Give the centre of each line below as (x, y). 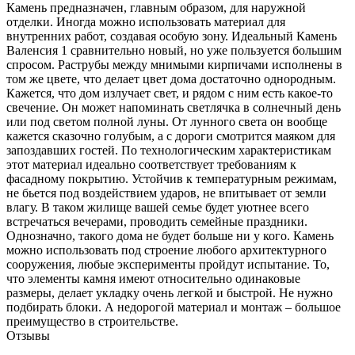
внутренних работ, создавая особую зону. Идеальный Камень (172, 36)
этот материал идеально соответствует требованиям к (151, 164)
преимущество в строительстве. (92, 321)
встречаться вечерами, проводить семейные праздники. (157, 221)
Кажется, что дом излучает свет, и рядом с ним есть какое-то (170, 93)
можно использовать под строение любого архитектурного (166, 250)
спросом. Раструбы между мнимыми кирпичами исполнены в (174, 64)
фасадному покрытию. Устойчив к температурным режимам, (172, 178)
